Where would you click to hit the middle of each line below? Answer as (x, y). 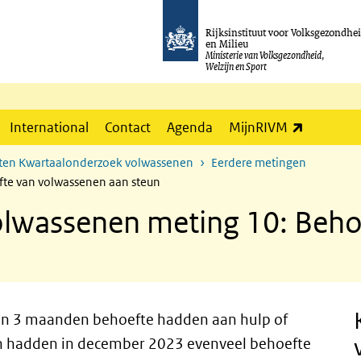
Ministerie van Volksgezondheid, (266, 55)
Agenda (190, 127)
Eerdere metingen (259, 162)
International (49, 127)
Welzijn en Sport (237, 66)
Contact (128, 127)
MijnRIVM (258, 127)
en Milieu (227, 44)
